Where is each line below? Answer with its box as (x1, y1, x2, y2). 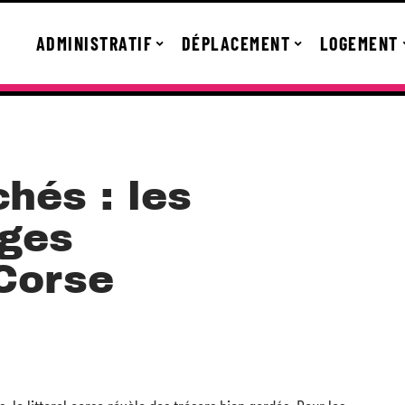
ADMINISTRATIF (35, 33, 152, 54)
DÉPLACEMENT (181, 33, 290, 54)
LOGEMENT (319, 33, 399, 54)
